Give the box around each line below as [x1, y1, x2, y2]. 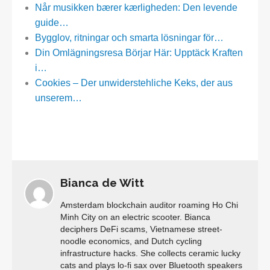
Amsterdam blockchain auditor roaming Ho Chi [60, 200, 238, 210]
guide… [34, 17, 69, 28]
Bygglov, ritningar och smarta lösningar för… [34, 33, 224, 43]
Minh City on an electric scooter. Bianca [60, 212, 210, 222]
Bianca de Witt [60, 175, 144, 189]
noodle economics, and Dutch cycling [60, 236, 202, 246]
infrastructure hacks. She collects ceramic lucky [60, 248, 240, 258]
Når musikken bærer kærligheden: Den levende [34, 2, 237, 13]
